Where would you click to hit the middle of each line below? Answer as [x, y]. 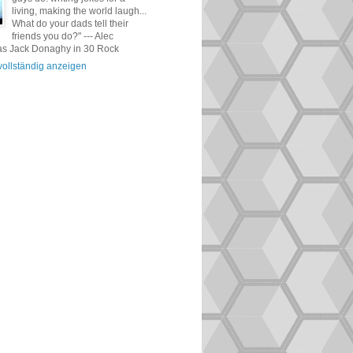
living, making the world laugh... [79, 11]
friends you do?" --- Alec [63, 36]
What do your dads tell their [70, 24]
